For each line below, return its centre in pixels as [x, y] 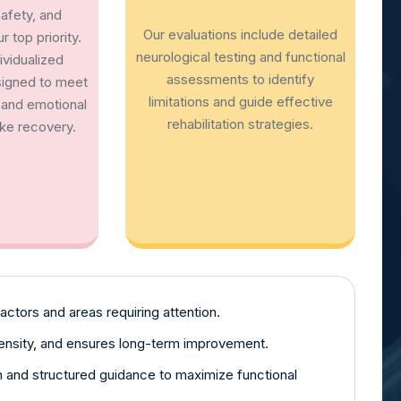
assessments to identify [241, 79]
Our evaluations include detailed [241, 34]
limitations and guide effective [240, 101]
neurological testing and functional [240, 56]
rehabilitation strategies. [241, 124]
